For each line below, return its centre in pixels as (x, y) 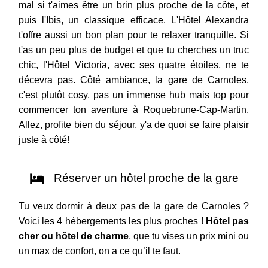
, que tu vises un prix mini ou (189, 236)
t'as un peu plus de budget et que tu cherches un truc (134, 50)
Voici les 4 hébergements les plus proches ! (112, 221)
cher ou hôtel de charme (73, 236)
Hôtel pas (228, 221)
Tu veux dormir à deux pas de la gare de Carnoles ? (134, 206)
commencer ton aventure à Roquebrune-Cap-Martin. (134, 110)
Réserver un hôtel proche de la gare (144, 178)
